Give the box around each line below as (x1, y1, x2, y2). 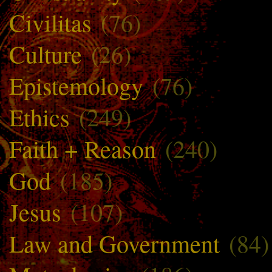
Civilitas (9, 6, 92, 39)
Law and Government (9, 227, 220, 260)
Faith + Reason (9, 132, 156, 165)
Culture (9, 38, 82, 70)
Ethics (9, 101, 70, 134)
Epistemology (9, 69, 143, 102)
